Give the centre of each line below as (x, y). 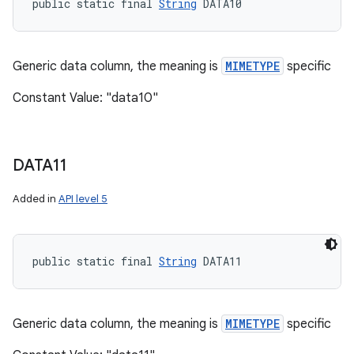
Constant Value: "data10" (85, 98)
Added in (36, 199)
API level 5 (83, 199)
